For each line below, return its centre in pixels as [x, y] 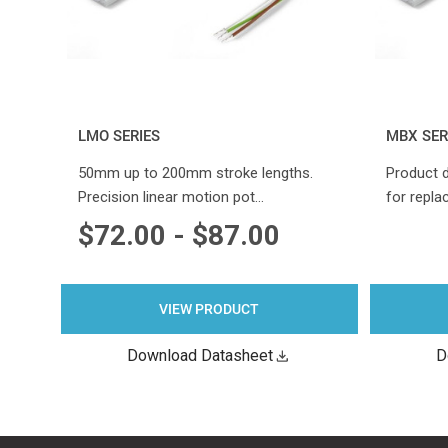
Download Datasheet [200, 356]
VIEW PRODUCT [209, 309]
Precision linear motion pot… [170, 197]
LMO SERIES [118, 136]
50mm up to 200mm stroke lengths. [195, 173]
